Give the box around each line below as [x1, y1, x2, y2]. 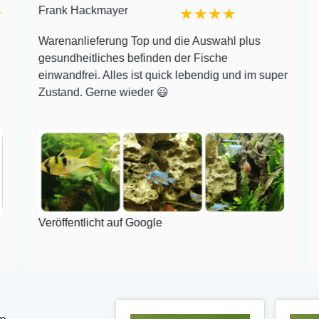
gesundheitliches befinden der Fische [31, 51, 221, 64]
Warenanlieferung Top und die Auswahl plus [31, 34, 253, 47]
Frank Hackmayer [31, 4, 121, 16]
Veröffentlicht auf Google [31, 216, 155, 229]
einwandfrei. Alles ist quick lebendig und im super [31, 68, 281, 81]
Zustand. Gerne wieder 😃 [31, 85, 162, 98]
